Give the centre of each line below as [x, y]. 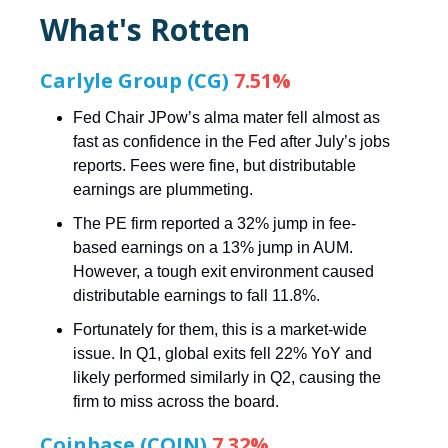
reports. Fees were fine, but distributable [214, 166]
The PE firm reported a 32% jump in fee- [214, 224]
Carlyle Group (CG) [137, 81]
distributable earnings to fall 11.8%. [196, 296]
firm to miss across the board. [176, 402]
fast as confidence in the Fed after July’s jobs [231, 142]
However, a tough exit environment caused [223, 272]
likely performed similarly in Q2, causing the [227, 378]
